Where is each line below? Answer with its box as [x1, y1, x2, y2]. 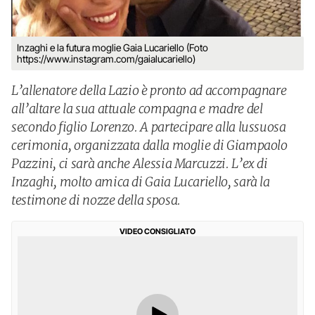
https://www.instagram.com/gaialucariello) [17, 53, 195, 65]
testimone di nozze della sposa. [11, 192, 181, 208]
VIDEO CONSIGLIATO [120, 226, 195, 236]
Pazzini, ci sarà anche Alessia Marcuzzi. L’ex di [11, 155, 268, 172]
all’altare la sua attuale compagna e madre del [11, 101, 263, 117]
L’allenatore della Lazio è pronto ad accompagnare [11, 82, 287, 98]
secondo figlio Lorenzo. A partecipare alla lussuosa [11, 119, 286, 135]
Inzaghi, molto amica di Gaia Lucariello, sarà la [11, 174, 270, 190]
